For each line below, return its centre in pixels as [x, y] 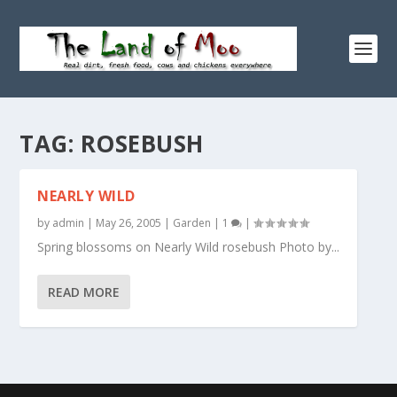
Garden [192, 223]
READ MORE [84, 292]
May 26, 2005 [129, 223]
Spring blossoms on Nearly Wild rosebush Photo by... [189, 247]
